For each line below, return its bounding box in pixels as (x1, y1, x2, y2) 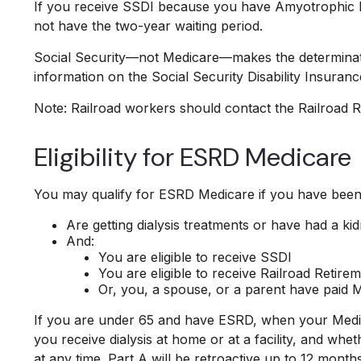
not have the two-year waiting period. (34, 17, 263, 34)
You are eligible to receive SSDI (98, 248, 292, 265)
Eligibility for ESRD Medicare (34, 139, 351, 174)
